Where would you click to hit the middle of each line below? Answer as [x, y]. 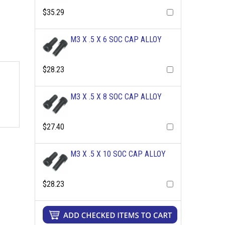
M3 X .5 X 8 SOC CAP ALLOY [116, 97]
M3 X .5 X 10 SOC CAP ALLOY [118, 154]
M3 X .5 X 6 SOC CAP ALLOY [116, 39]
